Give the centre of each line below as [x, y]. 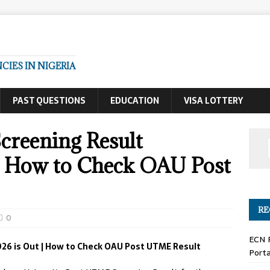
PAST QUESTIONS [49, 101]
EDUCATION [135, 101]
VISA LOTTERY [213, 101]
